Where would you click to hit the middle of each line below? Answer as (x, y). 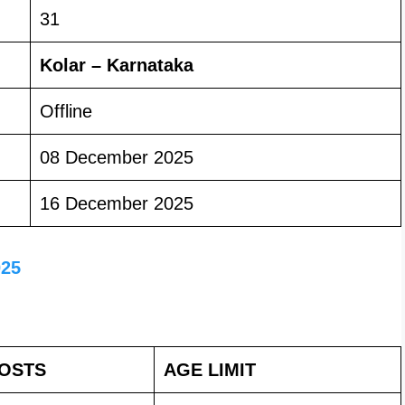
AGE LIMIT (210, 369)
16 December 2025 (117, 203)
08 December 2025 (117, 157)
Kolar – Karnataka (117, 65)
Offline (66, 111)
